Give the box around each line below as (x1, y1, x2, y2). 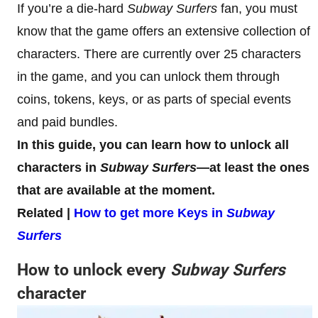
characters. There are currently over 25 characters (17, 47, 301, 61)
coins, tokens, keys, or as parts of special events (17, 92, 291, 106)
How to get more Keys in (74, 206, 226, 220)
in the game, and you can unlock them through (17, 70, 280, 84)
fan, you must (217, 1, 297, 16)
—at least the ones (197, 160, 309, 175)
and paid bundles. (17, 115, 118, 129)
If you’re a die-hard (17, 1, 127, 16)
